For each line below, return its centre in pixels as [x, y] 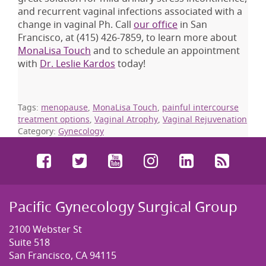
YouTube [159, 160]
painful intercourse [200, 107]
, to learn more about [189, 37]
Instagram [201, 160]
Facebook [91, 160]
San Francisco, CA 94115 [63, 256]
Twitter [117, 160]
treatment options [54, 119]
